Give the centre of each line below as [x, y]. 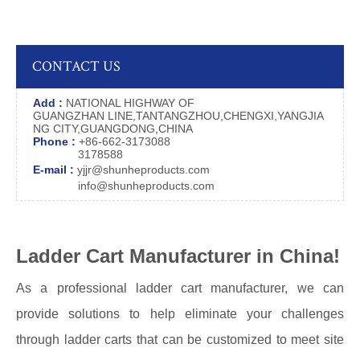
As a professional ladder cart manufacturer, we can [180, 288]
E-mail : [53, 170]
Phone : [54, 141]
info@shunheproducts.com [140, 186]
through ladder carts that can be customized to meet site [180, 340]
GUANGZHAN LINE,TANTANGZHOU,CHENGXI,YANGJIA [178, 116]
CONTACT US [76, 66]
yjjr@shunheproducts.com [142, 170]
